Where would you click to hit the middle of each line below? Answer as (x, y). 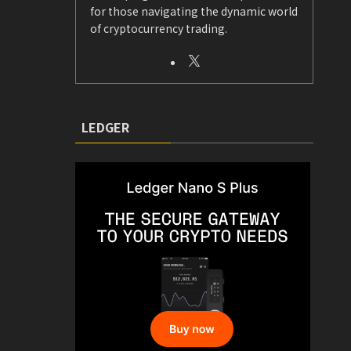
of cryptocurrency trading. (159, 28)
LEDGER (105, 127)
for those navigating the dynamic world (194, 11)
